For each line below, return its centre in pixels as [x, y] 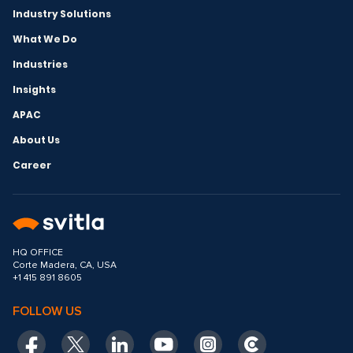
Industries [40, 64]
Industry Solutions [62, 14]
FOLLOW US [47, 311]
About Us [36, 140]
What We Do [45, 39]
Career [32, 165]
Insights [34, 89]
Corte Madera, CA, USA [65, 265]
